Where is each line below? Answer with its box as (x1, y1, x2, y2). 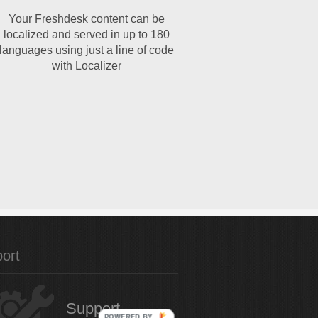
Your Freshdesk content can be (8, 13, 165, 25)
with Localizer (51, 60, 121, 72)
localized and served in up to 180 (3, 28, 170, 40)
